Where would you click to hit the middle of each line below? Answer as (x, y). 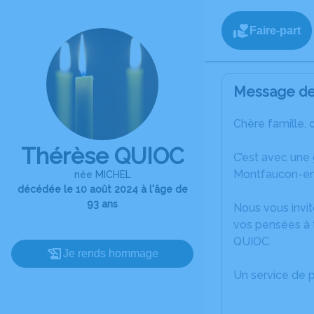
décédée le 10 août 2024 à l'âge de (102, 189)
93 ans (102, 204)
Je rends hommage (111, 253)
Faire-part (275, 30)
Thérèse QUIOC (102, 156)
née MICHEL (102, 175)
